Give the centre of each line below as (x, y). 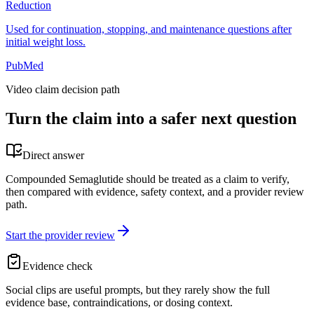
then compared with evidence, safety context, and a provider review (155, 192)
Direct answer (53, 156)
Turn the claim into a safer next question (151, 119)
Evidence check (57, 266)
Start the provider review (60, 235)
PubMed (25, 65)
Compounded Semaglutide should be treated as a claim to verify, (148, 179)
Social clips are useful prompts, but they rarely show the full (138, 290)
